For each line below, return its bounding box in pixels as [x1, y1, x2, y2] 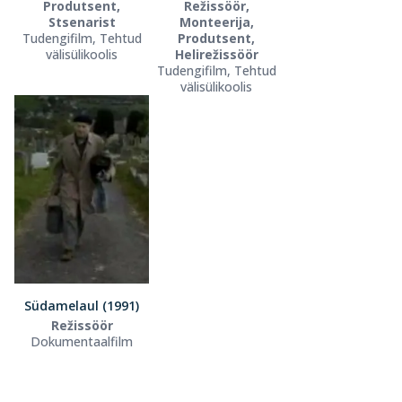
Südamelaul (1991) [24, 296, 139, 314]
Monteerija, [179, 13, 254, 31]
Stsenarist [48, 13, 116, 31]
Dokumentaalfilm [31, 332, 133, 350]
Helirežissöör [174, 45, 258, 63]
